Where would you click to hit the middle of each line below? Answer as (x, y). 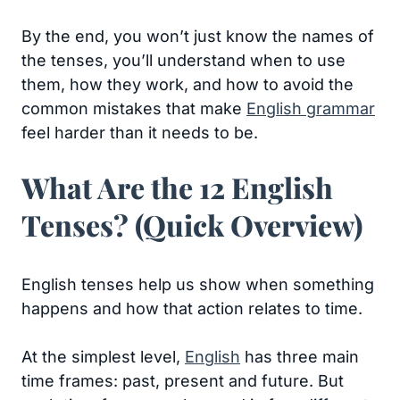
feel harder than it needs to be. (140, 133)
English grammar (311, 108)
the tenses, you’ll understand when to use (183, 60)
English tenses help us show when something (198, 284)
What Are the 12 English (177, 187)
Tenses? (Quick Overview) (192, 225)
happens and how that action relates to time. (192, 308)
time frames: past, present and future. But (183, 381)
